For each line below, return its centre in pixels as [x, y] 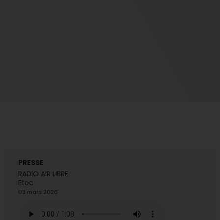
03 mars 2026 [38, 192]
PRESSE [31, 163]
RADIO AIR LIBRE [43, 174]
